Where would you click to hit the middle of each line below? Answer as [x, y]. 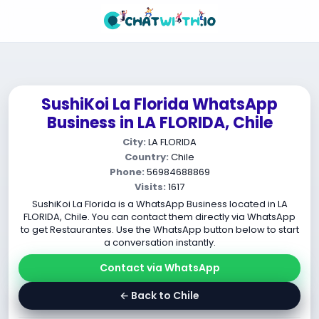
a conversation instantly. [159, 242]
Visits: [150, 187]
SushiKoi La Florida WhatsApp [159, 104]
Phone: [127, 172]
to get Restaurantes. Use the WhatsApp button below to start [159, 230]
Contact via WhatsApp [159, 268]
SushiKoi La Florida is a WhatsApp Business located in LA [159, 204]
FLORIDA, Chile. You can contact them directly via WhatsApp [159, 217]
